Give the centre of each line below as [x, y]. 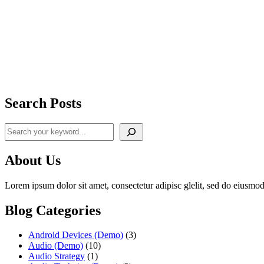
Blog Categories [53, 210]
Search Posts [43, 103]
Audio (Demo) [56, 246]
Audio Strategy [57, 256]
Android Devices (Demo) [76, 235]
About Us [33, 160]
